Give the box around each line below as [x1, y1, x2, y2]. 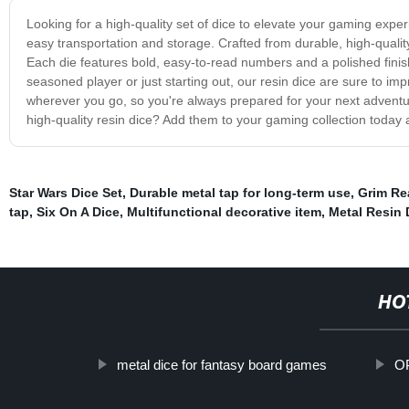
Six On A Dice [36, 204, 120, 219]
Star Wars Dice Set [8, 184, 122, 200]
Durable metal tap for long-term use [129, 184, 351, 200]
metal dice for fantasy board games [117, 356, 328, 372]
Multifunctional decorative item [126, 204, 321, 219]
